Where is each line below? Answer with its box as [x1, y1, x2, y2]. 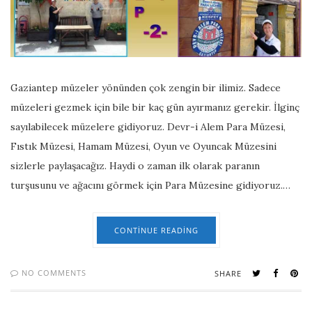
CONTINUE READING [114, 224, 198, 235]
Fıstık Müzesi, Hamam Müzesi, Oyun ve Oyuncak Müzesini [10, 139, 276, 153]
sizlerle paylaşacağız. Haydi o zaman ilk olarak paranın [10, 159, 260, 172]
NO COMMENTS [19, 267, 86, 278]
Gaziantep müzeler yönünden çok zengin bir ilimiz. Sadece [10, 81, 281, 94]
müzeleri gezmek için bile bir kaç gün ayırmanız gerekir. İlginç [10, 100, 299, 114]
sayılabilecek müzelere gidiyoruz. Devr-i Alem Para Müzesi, [10, 120, 286, 133]
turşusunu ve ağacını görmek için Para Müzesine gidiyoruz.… [10, 178, 290, 192]
